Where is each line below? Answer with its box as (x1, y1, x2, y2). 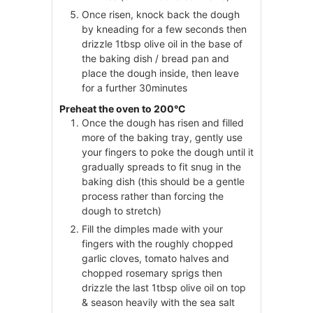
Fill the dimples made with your (82, 223, 223, 235)
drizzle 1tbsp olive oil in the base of (82, 37, 242, 50)
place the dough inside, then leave (82, 66, 239, 79)
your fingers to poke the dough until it (82, 146, 254, 159)
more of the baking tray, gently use (82, 131, 242, 144)
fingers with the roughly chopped (82, 238, 233, 250)
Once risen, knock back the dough (82, 8, 240, 20)
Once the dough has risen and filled (82, 117, 244, 129)
